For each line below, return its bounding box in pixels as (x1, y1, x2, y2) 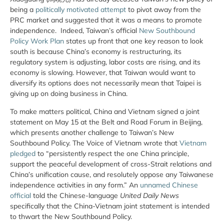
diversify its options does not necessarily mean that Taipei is (10, 78, 201, 88)
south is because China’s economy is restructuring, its (10, 47, 181, 56)
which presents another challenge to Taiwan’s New (10, 127, 174, 137)
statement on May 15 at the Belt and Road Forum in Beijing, (10, 117, 202, 126)
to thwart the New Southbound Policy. (10, 211, 132, 221)
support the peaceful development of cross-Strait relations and (10, 159, 211, 168)
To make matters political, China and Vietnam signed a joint (10, 106, 199, 116)
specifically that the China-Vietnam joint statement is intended (10, 201, 209, 210)
